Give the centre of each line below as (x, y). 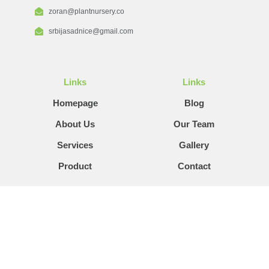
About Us (75, 124)
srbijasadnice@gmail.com (91, 31)
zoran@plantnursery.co (86, 11)
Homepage (75, 103)
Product (75, 166)
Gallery (194, 145)
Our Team (194, 124)
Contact (194, 166)
